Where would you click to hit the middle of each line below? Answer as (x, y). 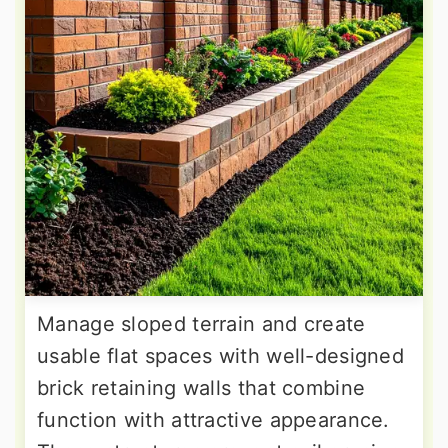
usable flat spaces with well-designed (221, 356)
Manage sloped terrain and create (201, 324)
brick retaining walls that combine (201, 388)
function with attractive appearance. (213, 420)
